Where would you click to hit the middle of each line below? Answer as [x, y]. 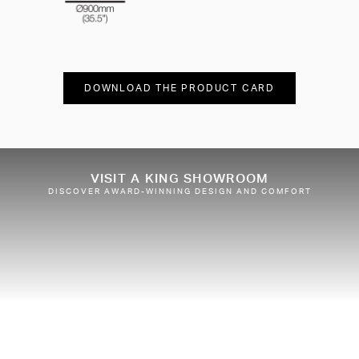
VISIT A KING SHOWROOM [179, 178]
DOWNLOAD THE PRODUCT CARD [179, 87]
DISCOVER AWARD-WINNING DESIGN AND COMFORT [179, 191]
